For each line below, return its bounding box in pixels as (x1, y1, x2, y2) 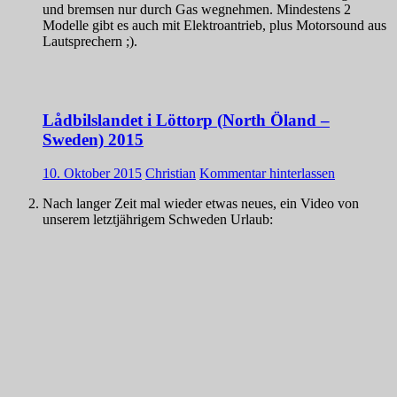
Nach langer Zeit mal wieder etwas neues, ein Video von (43, 196, 359, 212)
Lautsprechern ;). (43, 33, 137, 49)
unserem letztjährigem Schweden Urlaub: (43, 212, 273, 228)
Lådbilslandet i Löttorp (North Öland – (43, 110, 330, 129)
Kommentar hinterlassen (199, 166, 335, 182)
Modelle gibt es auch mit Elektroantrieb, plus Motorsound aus (43, 17, 386, 33)
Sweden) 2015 (43, 129, 144, 149)
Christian (145, 166, 196, 182)
